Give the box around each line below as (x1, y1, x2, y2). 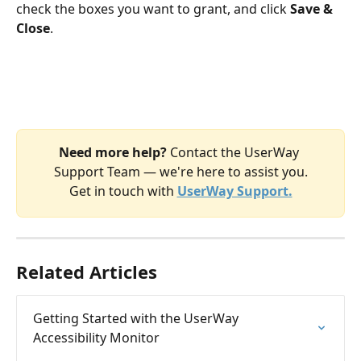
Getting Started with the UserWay (33, 309, 242, 328)
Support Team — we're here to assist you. (53, 163, 308, 181)
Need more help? (59, 143, 170, 162)
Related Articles (16, 259, 157, 284)
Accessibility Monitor (33, 329, 160, 347)
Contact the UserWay (170, 143, 302, 162)
